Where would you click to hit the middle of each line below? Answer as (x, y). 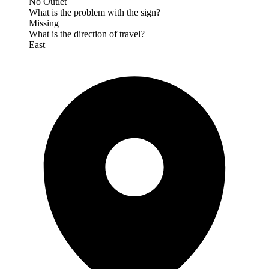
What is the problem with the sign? (95, 12)
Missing (44, 23)
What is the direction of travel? (87, 34)
